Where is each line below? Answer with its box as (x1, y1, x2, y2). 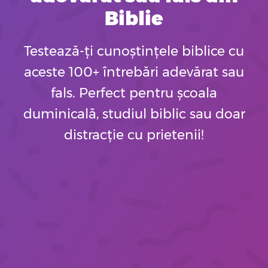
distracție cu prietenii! (64, 126, 204, 143)
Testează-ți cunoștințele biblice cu (24, 42, 244, 59)
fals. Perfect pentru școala (51, 84, 217, 101)
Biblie (105, 7, 163, 31)
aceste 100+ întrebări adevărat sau (24, 63, 244, 80)
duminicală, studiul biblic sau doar (23, 105, 245, 122)
